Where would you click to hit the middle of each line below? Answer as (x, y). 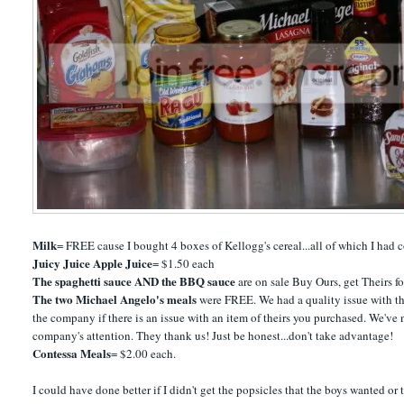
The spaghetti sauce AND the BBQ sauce (134, 280)
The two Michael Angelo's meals (115, 298)
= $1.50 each (184, 263)
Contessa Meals (72, 353)
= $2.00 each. (144, 353)
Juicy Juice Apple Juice (93, 262)
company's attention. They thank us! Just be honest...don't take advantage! (213, 335)
